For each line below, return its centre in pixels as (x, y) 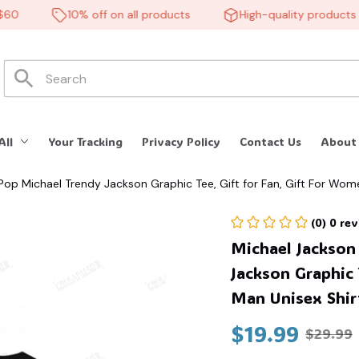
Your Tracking (86, 142)
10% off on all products (109, 14)
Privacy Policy (182, 142)
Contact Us (271, 142)
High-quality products (278, 14)
